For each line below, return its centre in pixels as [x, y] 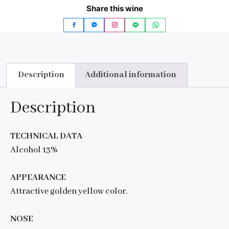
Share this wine [114, 8]
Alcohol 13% [34, 150]
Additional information [130, 75]
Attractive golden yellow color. [69, 192]
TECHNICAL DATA [46, 136]
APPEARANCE [38, 178]
